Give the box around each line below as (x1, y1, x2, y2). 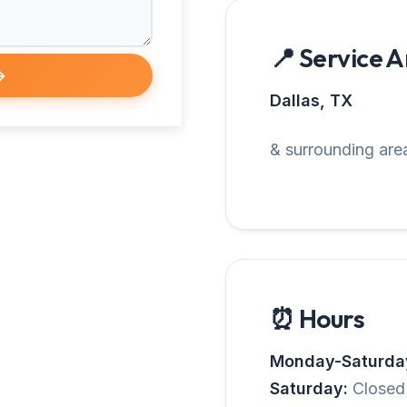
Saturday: (270, 379, 348, 398)
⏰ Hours (270, 303, 365, 334)
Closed (348, 379, 405, 398)
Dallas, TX (270, 91, 352, 110)
